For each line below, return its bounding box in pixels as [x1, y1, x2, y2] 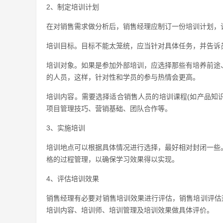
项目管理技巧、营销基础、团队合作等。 [46, 105, 172, 112]
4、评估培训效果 [46, 175, 99, 183]
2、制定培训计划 [46, 3, 99, 11]
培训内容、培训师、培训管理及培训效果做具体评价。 [46, 206, 214, 214]
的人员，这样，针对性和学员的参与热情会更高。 [46, 73, 200, 81]
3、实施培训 [46, 124, 85, 132]
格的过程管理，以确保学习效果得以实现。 [46, 155, 179, 163]
